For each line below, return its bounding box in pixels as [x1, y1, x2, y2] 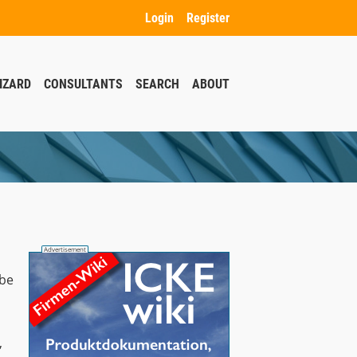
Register [186, 10, 229, 25]
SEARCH [135, 76, 179, 92]
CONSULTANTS [44, 76, 123, 92]
